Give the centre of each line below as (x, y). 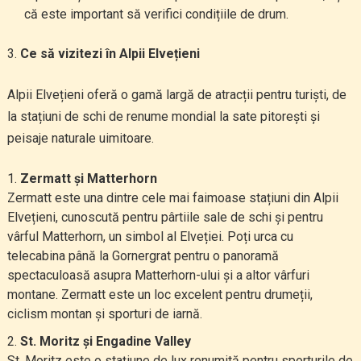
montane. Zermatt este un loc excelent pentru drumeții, (160, 295)
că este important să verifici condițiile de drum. (156, 14)
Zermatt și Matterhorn (88, 178)
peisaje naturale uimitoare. (80, 138)
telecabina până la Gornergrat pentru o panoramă (143, 256)
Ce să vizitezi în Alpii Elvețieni (110, 54)
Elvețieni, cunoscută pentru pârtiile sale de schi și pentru (165, 217)
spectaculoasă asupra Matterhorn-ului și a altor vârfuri (158, 275)
